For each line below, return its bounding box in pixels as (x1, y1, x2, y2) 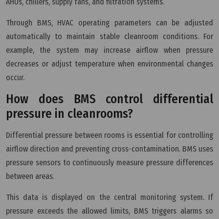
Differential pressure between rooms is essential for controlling (6, 130, 213, 140)
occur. (6, 72, 24, 82)
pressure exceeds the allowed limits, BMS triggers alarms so (6, 206, 213, 216)
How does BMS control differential (6, 91, 213, 107)
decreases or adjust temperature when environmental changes (6, 59, 213, 68)
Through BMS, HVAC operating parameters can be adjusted (6, 18, 213, 27)
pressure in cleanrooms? (6, 106, 133, 121)
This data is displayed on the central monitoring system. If (6, 192, 213, 202)
